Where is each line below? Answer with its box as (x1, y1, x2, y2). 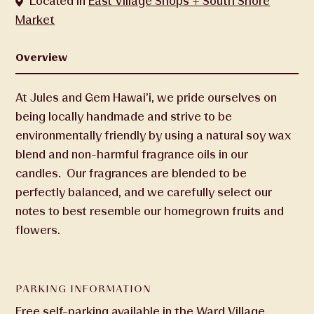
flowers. (15, 223, 61, 237)
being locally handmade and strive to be (15, 109, 233, 123)
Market (15, 13, 55, 27)
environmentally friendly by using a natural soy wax (15, 128, 292, 142)
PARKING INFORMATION (15, 282, 151, 295)
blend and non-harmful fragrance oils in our (15, 147, 249, 161)
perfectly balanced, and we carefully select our (15, 185, 273, 199)
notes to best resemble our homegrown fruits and (15, 204, 285, 218)
